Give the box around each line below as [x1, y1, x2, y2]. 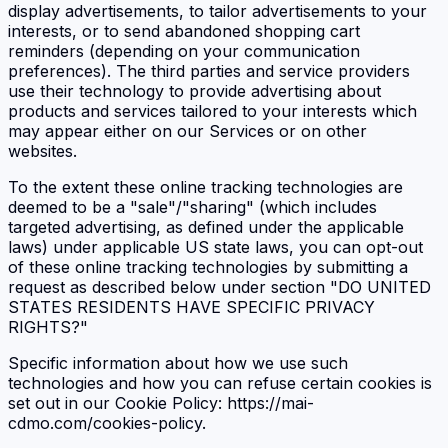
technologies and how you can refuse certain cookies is [8, 372, 432, 393]
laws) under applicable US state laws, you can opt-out [8, 236, 423, 257]
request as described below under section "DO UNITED [8, 276, 431, 297]
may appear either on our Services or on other [8, 120, 367, 141]
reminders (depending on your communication [8, 40, 360, 61]
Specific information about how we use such [8, 352, 348, 373]
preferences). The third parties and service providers [8, 60, 410, 81]
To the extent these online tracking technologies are [8, 176, 403, 197]
